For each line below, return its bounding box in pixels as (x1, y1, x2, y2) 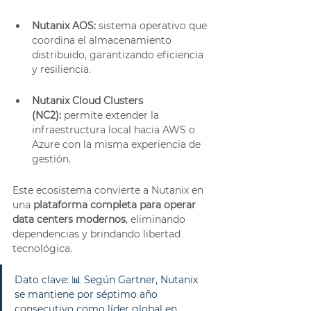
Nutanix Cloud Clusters (32, 94, 146, 107)
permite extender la (61, 108, 162, 121)
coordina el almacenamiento (32, 33, 174, 47)
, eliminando (126, 212, 188, 226)
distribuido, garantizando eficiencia (32, 48, 206, 61)
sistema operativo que (96, 19, 210, 32)
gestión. (32, 152, 71, 165)
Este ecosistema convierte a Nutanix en (12, 183, 206, 196)
